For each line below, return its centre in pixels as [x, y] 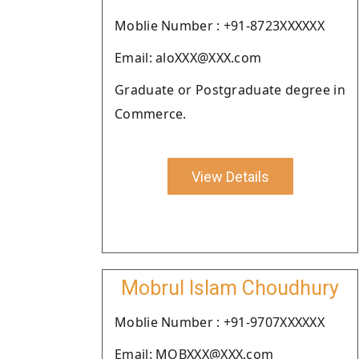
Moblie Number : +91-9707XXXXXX [220, 322]
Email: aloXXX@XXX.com [188, 58]
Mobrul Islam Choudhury [230, 288]
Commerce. [151, 114]
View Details [230, 176]
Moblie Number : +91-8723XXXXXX [220, 26]
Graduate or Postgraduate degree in [230, 90]
